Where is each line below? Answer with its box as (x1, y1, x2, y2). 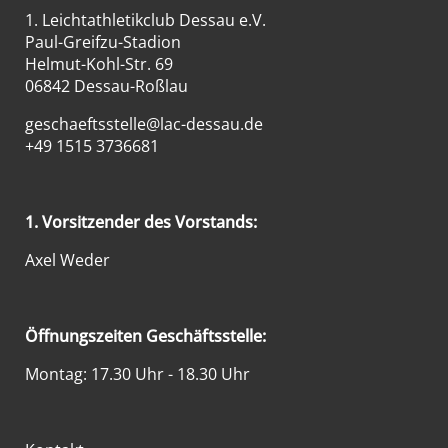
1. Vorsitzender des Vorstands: (24, 211, 257, 234)
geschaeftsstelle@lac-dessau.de (24, 113, 263, 136)
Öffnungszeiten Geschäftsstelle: (24, 325, 266, 348)
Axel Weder (24, 249, 110, 272)
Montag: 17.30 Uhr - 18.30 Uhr (24, 363, 250, 386)
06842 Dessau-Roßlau (24, 75, 188, 98)
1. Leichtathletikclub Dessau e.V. (24, 9, 266, 32)
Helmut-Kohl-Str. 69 (24, 53, 173, 76)
